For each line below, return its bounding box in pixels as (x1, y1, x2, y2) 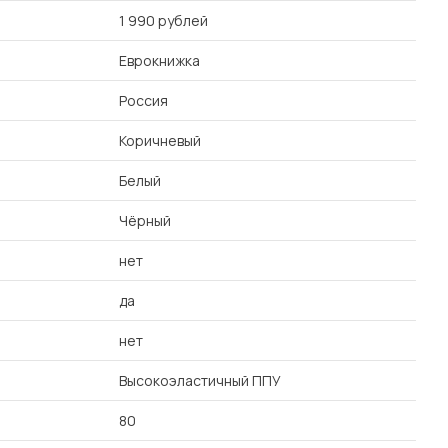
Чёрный (119, 211, 171, 230)
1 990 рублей (119, 11, 208, 30)
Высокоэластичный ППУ (119, 371, 281, 390)
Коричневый (119, 131, 201, 150)
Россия (119, 91, 168, 110)
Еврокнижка (119, 51, 200, 70)
